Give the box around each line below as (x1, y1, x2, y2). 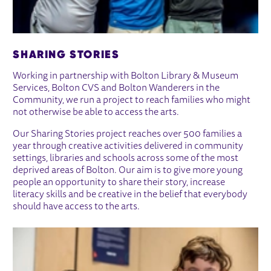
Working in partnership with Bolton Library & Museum (13, 71, 239, 82)
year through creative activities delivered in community (13, 142, 244, 152)
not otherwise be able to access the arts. (13, 108, 180, 118)
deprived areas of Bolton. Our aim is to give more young (13, 166, 243, 176)
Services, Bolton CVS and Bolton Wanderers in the (13, 83, 220, 94)
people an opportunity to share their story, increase (13, 178, 226, 188)
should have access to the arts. (13, 202, 140, 212)
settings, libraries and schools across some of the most (13, 154, 239, 164)
